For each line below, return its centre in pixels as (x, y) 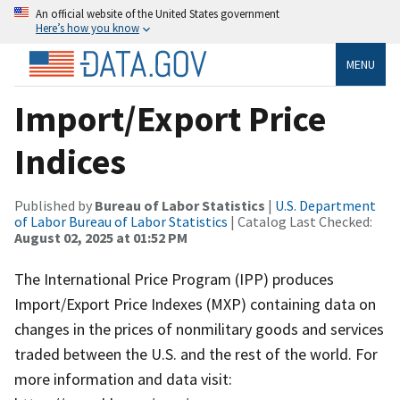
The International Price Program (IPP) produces (174, 279)
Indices (70, 161)
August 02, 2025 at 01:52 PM (101, 237)
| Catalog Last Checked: (300, 221)
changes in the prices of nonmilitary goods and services (199, 329)
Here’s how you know (87, 28)
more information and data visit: (123, 379)
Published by (54, 205)
